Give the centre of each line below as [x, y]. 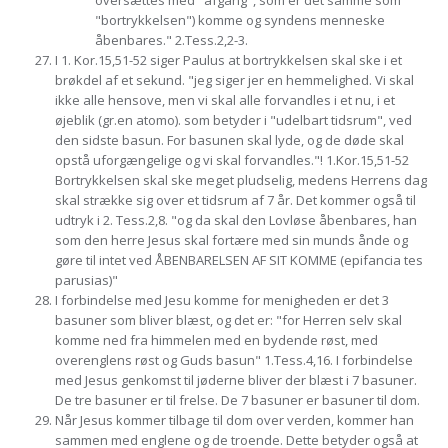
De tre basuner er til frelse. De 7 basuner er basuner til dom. [237, 400]
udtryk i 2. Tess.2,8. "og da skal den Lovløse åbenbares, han [236, 220]
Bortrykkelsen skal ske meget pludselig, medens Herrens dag [241, 180]
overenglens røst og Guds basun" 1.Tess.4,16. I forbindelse [234, 360]
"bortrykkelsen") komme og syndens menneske [240, 20]
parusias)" [86, 280]
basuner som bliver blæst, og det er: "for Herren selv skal [228, 320]
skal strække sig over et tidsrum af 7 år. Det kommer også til [235, 200]
